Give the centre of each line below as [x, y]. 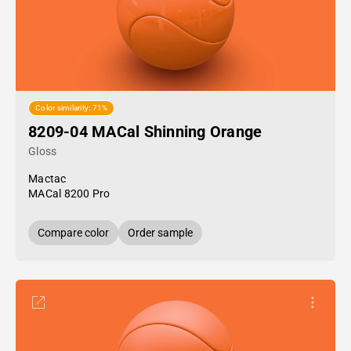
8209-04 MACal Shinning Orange [145, 132]
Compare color [73, 233]
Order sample [160, 233]
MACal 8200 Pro [69, 194]
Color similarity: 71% [72, 108]
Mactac [47, 179]
